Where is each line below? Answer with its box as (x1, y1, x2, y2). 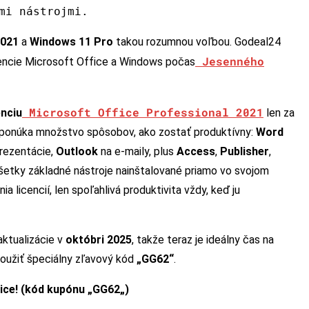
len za (263, 106, 295, 119)
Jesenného (202, 53, 264, 68)
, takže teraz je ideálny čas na (132, 232, 274, 246)
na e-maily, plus (98, 144, 177, 158)
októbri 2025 (66, 232, 132, 246)
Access (177, 144, 215, 158)
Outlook (56, 144, 98, 158)
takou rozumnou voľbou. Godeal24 (113, 34, 281, 48)
